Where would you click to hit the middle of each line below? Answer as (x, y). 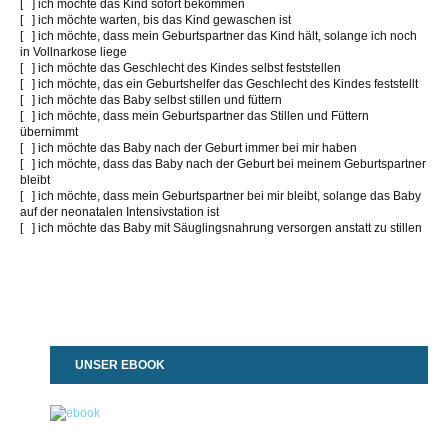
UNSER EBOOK (120, 364)
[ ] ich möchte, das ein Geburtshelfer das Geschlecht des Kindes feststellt (219, 83)
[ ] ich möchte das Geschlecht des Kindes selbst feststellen (180, 67)
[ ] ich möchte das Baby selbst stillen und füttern (151, 99)
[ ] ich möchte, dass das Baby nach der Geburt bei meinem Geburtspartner (223, 163)
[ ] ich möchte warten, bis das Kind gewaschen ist (155, 19)
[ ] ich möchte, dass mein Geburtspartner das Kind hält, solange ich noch (218, 35)
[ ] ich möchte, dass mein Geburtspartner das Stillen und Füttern (194, 115)
